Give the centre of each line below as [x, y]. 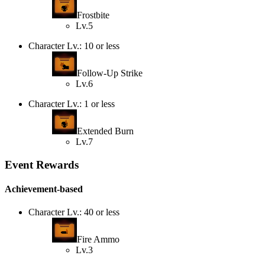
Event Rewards [42, 164]
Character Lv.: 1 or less [72, 104]
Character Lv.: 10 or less [74, 46]
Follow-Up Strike [110, 73]
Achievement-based [44, 189]
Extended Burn [105, 131]
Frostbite [93, 15]
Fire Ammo [98, 240]
